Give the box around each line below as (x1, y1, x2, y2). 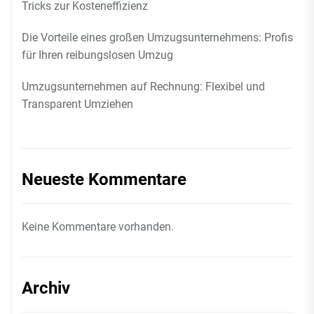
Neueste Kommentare (22, 170, 186, 189)
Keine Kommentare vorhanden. (22, 220, 174, 233)
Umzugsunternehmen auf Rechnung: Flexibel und (22, 80, 265, 93)
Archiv (22, 278, 70, 298)
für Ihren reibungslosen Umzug (22, 48, 173, 62)
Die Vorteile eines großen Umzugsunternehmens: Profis (22, 31, 293, 44)
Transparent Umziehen (22, 97, 133, 111)
